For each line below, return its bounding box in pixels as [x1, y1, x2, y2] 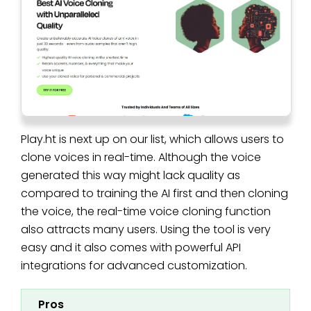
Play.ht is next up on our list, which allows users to [21, 131, 284, 148]
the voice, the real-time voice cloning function [21, 203, 271, 220]
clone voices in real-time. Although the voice [21, 149, 261, 166]
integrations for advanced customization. [21, 258, 247, 274]
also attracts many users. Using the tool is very [21, 221, 271, 238]
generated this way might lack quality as [21, 167, 240, 184]
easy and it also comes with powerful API [21, 239, 241, 256]
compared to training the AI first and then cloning [21, 185, 288, 202]
